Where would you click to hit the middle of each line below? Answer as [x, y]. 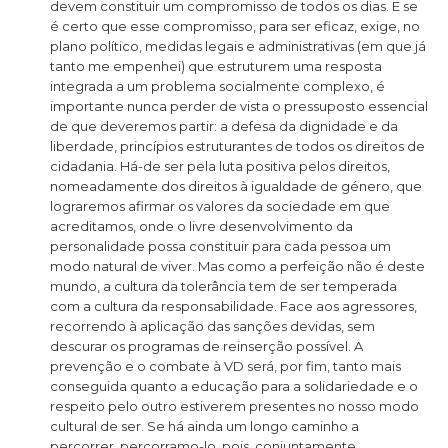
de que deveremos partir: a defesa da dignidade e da [224, 125]
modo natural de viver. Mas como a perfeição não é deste [237, 265]
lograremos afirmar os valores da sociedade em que [220, 205]
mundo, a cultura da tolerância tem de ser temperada [223, 285]
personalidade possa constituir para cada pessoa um [220, 245]
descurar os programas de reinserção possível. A [206, 345]
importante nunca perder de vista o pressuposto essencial [239, 105]
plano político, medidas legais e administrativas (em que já [238, 45]
